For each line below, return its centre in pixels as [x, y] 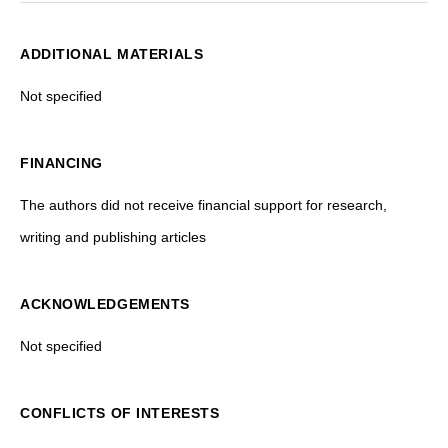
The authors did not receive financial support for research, [203, 204]
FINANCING [62, 162]
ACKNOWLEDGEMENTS [105, 303]
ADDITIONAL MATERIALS [112, 53]
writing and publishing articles [113, 236]
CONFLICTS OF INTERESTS [120, 412]
